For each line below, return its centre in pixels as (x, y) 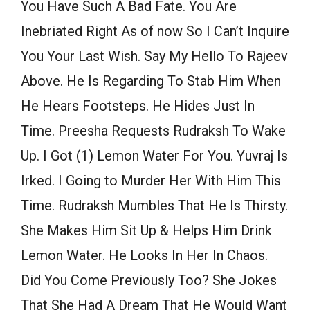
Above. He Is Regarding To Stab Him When (151, 81)
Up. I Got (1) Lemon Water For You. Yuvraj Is (154, 156)
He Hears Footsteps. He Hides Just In (138, 106)
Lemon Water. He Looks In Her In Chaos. (144, 256)
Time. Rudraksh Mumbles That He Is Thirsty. (154, 206)
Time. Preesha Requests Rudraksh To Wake (153, 131)
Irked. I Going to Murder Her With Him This (151, 181)
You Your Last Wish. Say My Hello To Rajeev (154, 56)
